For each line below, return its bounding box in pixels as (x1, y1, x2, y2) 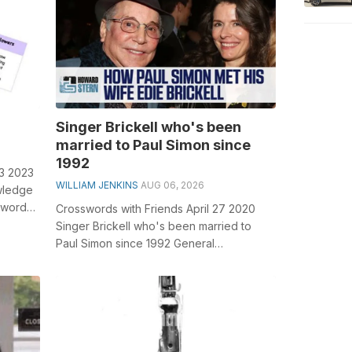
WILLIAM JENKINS (55, 178, 138, 191)
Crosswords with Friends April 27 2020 (55, 201, 255, 215)
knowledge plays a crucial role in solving (55, 253, 267, 267)
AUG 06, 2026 (140, 178, 204, 191)
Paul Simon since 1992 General (55, 236, 214, 250)
